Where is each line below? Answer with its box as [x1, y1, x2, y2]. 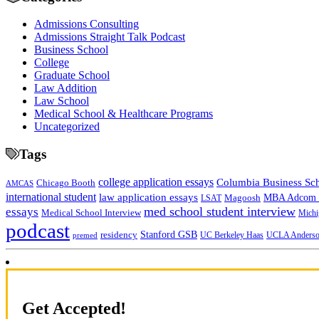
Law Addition [34, 82, 97, 95]
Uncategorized [34, 120, 100, 133]
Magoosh [224, 192, 261, 203]
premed [73, 230, 98, 239]
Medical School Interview [41, 206, 141, 218]
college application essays [98, 175, 214, 188]
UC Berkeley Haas [200, 229, 263, 240]
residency [100, 229, 137, 240]
